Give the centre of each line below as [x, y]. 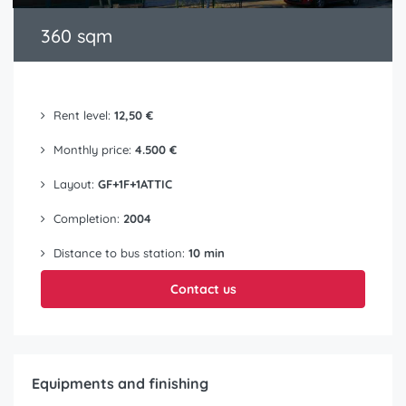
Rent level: [82, 116]
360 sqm [77, 36]
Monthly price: [92, 150]
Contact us [203, 290]
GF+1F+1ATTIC [135, 184]
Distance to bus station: [119, 253]
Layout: [74, 184]
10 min [207, 253]
